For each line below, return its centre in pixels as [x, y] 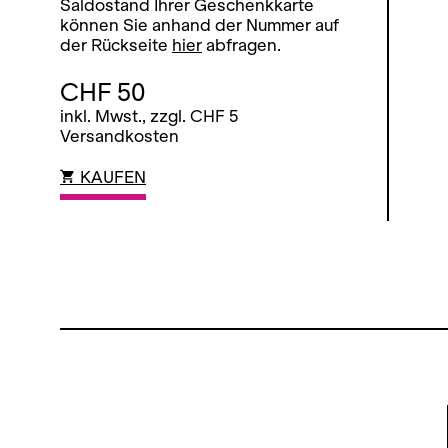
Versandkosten [119, 136]
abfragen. [241, 45]
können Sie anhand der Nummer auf [199, 25]
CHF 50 [103, 92]
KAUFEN [111, 177]
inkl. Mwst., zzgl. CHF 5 [149, 116]
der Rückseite [116, 45]
